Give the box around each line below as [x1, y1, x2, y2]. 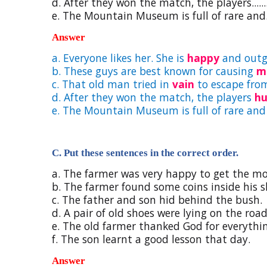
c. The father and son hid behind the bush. [52, 193, 262, 207]
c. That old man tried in [52, 77, 172, 91]
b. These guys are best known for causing [52, 64, 256, 78]
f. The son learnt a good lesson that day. [52, 232, 250, 246]
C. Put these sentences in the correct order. [52, 147, 238, 159]
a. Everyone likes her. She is [52, 51, 187, 65]
